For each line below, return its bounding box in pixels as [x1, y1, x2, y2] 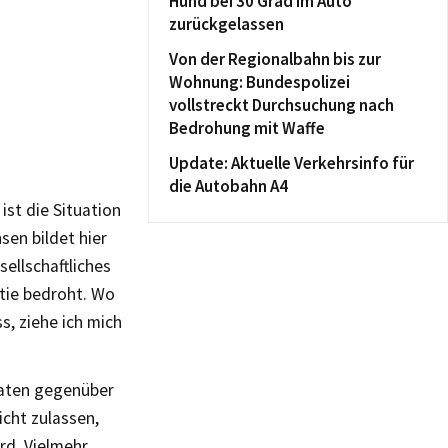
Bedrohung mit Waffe [169, 117, 325, 139]
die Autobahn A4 [169, 175, 288, 197]
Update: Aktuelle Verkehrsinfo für [169, 152, 414, 174]
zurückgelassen [169, 13, 284, 35]
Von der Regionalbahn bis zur [169, 48, 381, 70]
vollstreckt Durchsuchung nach [169, 94, 394, 116]
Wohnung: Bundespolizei [169, 71, 350, 93]
